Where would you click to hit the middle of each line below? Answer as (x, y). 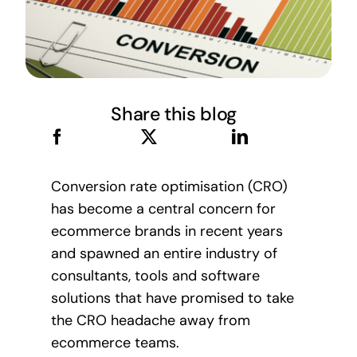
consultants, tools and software (155, 276)
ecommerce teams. (115, 343)
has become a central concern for (163, 209)
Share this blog (174, 114)
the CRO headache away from (150, 321)
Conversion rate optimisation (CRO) (169, 187)
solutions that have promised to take (172, 298)
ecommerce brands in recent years (167, 231)
